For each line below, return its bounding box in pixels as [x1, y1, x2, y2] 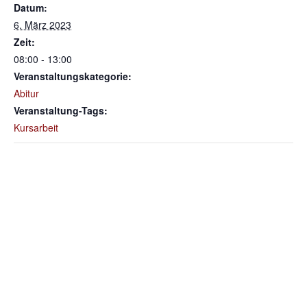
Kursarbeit [14, 121, 58, 134]
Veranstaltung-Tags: [14, 103, 108, 117]
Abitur [14, 86, 39, 100]
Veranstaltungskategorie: [14, 69, 132, 83]
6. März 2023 [14, 18, 71, 32]
